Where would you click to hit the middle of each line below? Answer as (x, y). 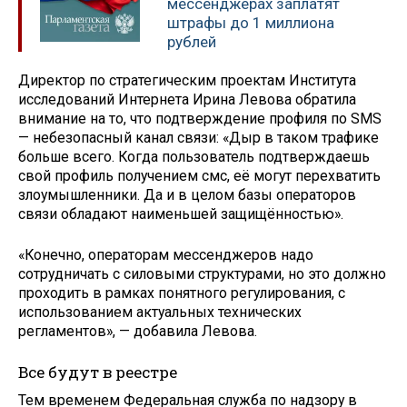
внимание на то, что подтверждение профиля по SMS (200, 119)
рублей (192, 41)
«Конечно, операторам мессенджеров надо (166, 255)
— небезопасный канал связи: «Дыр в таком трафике (199, 138)
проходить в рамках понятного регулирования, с (182, 293)
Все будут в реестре (98, 372)
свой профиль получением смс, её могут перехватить (199, 176)
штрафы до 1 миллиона (251, 22)
